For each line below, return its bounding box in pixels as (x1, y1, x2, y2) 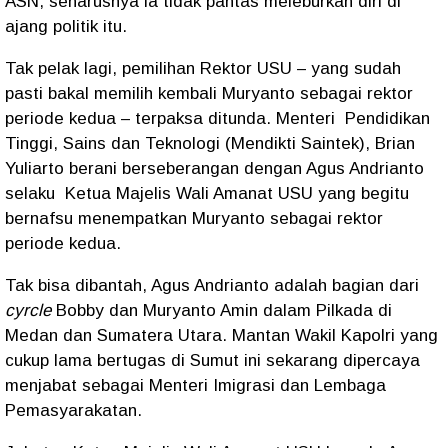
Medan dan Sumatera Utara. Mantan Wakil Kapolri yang (5, 326, 438, 345)
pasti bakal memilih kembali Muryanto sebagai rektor (5, 84, 413, 103)
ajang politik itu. (5, 17, 127, 36)
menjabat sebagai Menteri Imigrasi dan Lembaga (5, 376, 386, 395)
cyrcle (5, 301, 51, 320)
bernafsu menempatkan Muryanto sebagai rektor (5, 209, 383, 228)
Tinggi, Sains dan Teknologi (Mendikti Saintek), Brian (5, 134, 415, 153)
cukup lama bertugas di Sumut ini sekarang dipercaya (5, 351, 420, 370)
